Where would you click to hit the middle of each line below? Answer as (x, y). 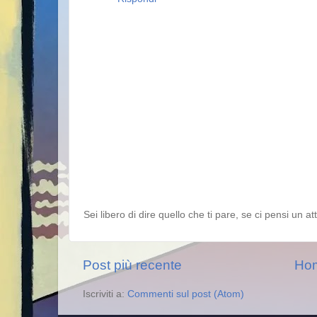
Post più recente (132, 265)
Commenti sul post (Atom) (186, 294)
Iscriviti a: (105, 294)
